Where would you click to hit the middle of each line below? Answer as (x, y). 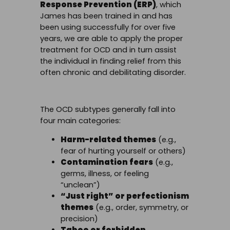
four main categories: (80, 120)
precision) (79, 218)
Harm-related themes (108, 139)
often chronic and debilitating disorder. (113, 73)
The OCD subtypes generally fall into (108, 109)
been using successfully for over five (108, 27)
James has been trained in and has (106, 16)
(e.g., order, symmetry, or (141, 207)
